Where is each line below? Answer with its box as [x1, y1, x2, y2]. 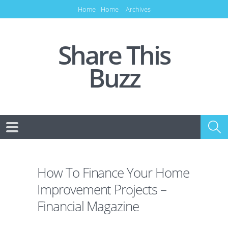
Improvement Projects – [37, 181, 167, 198]
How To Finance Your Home [37, 164, 190, 182]
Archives [125, 5, 151, 14]
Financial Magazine [37, 197, 139, 215]
